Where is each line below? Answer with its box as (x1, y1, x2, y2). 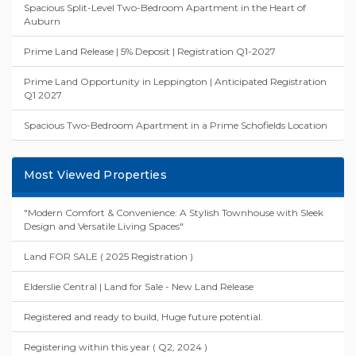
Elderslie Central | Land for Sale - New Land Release (24, 280, 253, 292)
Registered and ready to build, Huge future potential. (24, 310, 263, 323)
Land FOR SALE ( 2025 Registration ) (24, 250, 193, 262)
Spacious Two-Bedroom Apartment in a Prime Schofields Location (24, 118, 327, 131)
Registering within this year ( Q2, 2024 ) (24, 340, 207, 353)
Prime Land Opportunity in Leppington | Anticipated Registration (24, 75, 327, 87)
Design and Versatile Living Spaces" (24, 219, 184, 232)
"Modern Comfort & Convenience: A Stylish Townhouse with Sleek (24, 206, 323, 219)
